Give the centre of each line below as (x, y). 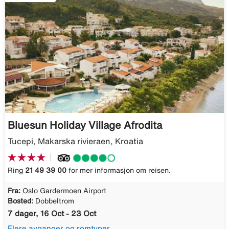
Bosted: (20, 201)
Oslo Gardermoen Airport (64, 191)
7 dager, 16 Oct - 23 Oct (52, 214)
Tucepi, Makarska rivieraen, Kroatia (75, 141)
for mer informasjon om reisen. (119, 170)
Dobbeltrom (55, 201)
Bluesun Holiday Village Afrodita (85, 125)
